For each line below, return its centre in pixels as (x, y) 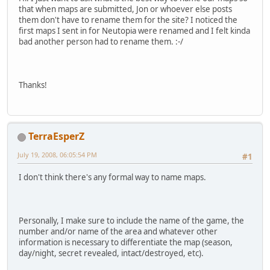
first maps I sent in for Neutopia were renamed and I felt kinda (134, 30)
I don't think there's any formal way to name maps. (112, 177)
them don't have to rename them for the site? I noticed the (128, 20)
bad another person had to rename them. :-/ (101, 41)
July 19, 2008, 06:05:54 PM (57, 155)
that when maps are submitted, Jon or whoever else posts (125, 9)
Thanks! (33, 85)
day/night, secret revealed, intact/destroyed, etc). (111, 253)
